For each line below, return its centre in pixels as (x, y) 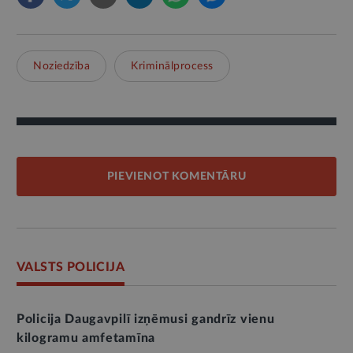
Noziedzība (61, 66)
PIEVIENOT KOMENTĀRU (176, 176)
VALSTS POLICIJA (71, 267)
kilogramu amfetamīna (86, 338)
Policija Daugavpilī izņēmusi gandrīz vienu (146, 319)
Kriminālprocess (172, 66)
